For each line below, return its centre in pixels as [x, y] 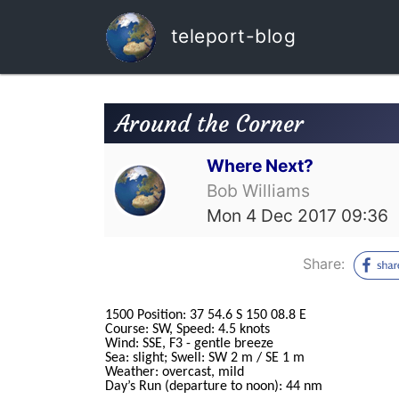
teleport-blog [230, 36]
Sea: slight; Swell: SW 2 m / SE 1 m [205, 358]
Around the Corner [209, 123]
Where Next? [261, 165]
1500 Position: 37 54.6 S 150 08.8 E [206, 316]
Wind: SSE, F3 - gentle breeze [189, 344]
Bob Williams [259, 190]
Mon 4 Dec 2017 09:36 [298, 215]
